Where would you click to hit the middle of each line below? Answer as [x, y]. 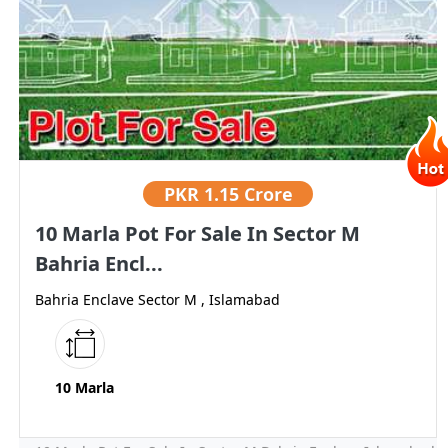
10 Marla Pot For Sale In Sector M [197, 234]
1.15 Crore [248, 194]
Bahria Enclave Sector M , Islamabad [157, 300]
